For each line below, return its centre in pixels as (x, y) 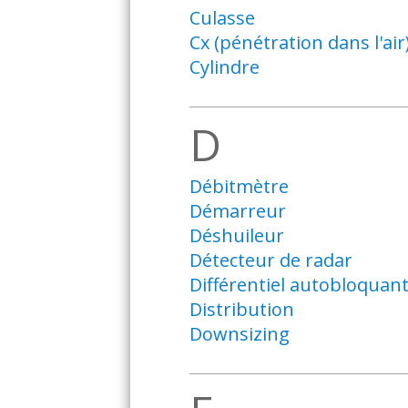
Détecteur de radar (270, 260)
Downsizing (239, 334)
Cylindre (224, 67)
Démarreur (237, 211)
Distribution (241, 309)
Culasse (222, 18)
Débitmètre (239, 186)
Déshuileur (236, 235)
